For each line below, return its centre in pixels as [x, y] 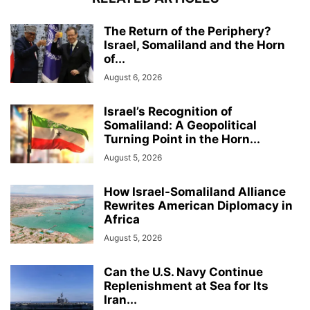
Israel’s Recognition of [168, 111]
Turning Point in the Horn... [182, 139]
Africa [122, 219]
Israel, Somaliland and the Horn [194, 45]
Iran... [120, 299]
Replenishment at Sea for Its [186, 285]
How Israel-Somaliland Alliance [195, 191]
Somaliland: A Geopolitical [180, 125]
